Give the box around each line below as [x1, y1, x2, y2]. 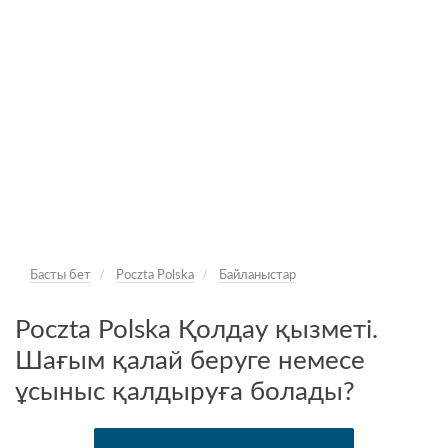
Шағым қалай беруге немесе [15, 348, 365, 374]
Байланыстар [219, 269, 296, 282]
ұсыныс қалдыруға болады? [15, 379, 355, 405]
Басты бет [30, 269, 91, 282]
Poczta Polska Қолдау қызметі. [15, 317, 378, 343]
